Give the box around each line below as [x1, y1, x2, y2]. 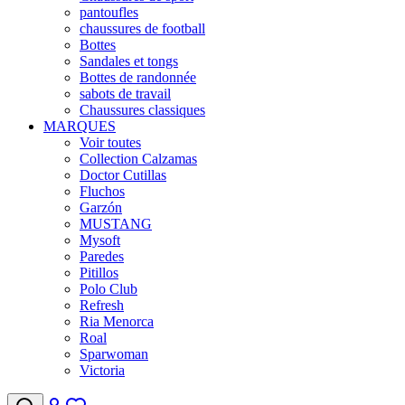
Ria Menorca [80, 314, 154, 329]
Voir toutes [80, 135, 141, 150]
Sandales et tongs [80, 53, 178, 69]
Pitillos [80, 265, 118, 280]
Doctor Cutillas [80, 167, 166, 183]
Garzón [80, 200, 122, 215]
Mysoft [80, 232, 120, 248]
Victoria [80, 363, 125, 378]
